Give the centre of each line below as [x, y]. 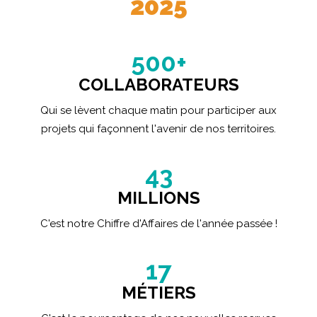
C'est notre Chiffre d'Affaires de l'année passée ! [158, 224]
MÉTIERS [158, 293]
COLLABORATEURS [158, 85]
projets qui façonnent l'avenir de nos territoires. [158, 129]
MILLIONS [158, 198]
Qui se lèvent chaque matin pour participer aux [158, 110]
